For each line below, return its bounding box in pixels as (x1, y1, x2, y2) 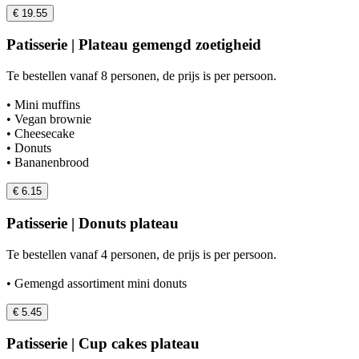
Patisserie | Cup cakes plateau (6, 335, 200, 353)
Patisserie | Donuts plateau (6, 214, 179, 232)
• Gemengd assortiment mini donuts (6, 276, 187, 290)
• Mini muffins (6, 98, 80, 112)
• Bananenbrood (6, 155, 89, 170)
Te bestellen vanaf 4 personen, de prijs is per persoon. (6, 247, 276, 261)
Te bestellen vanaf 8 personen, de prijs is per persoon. (6, 69, 276, 83)
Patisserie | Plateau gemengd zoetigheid (6, 36, 261, 54)
